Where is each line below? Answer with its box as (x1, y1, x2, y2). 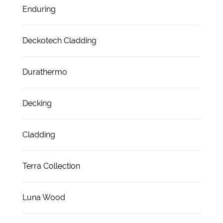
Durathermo (22, 67, 67, 77)
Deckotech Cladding (22, 35, 97, 45)
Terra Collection (22, 161, 80, 171)
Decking (22, 98, 52, 108)
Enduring (22, 4, 56, 14)
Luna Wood (22, 192, 65, 202)
